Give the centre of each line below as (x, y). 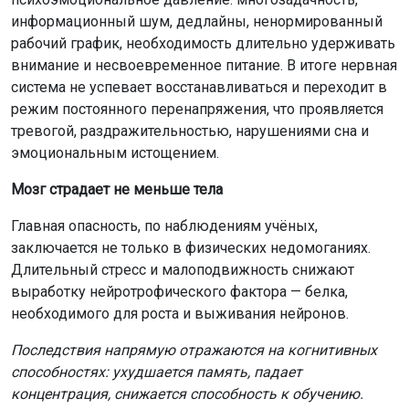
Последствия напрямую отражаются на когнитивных (194, 350)
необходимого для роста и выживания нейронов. (180, 313)
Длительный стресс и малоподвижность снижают (183, 269)
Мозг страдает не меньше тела (117, 189)
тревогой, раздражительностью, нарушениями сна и (190, 131)
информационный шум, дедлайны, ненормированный (197, 21)
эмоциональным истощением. (115, 152)
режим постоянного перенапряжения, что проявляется (197, 109)
